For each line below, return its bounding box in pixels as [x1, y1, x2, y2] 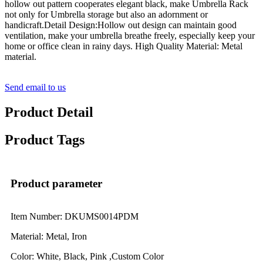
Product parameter [11, 177, 102, 190]
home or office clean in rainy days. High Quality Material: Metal [5, 41, 242, 52]
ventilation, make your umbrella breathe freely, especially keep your [5, 31, 255, 41]
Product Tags [5, 132, 85, 148]
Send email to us [5, 82, 66, 93]
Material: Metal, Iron [11, 231, 87, 241]
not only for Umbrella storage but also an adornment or [5, 9, 208, 20]
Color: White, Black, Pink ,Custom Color [11, 251, 164, 261]
